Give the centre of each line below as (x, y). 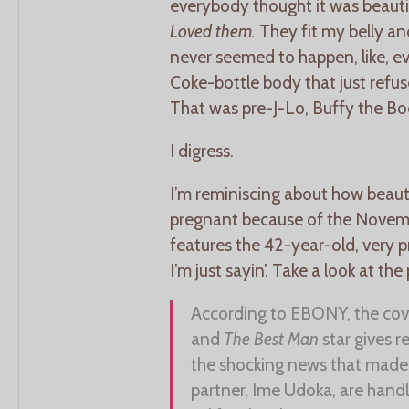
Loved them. (213, 31)
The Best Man (272, 339)
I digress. (202, 150)
